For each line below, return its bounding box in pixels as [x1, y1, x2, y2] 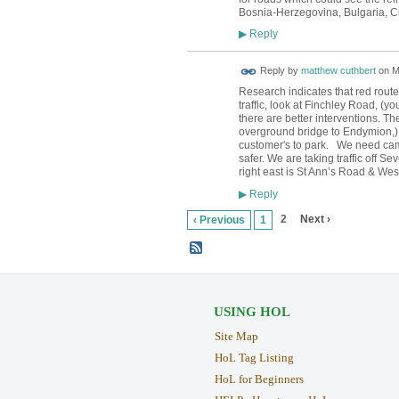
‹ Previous [192, 213, 245, 226]
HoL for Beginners [214, 371, 304, 386]
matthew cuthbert [300, 65, 376, 77]
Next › [300, 212, 331, 225]
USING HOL [213, 305, 290, 320]
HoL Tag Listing [214, 351, 294, 365]
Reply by [256, 65, 301, 77]
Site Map [214, 330, 258, 344]
